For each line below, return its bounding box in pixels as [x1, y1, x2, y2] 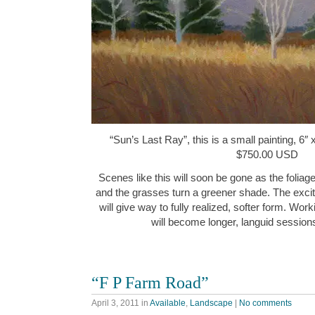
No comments [239, 298, 292, 309]
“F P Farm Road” [91, 272, 209, 292]
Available [150, 298, 186, 309]
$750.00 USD [236, 148, 298, 160]
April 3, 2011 [91, 298, 139, 309]
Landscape [190, 298, 233, 309]
